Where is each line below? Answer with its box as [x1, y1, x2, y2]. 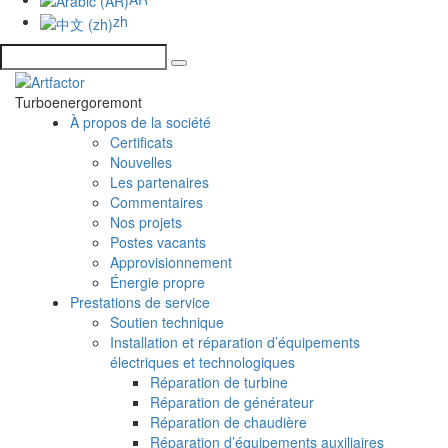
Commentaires [110, 191, 203, 212]
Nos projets [110, 211, 182, 232]
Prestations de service [70, 291, 210, 312]
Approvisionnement [110, 251, 232, 272]
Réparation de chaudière [150, 411, 307, 432]
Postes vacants [110, 231, 206, 252]
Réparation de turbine [150, 371, 288, 392]
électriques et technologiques [110, 351, 295, 372]
